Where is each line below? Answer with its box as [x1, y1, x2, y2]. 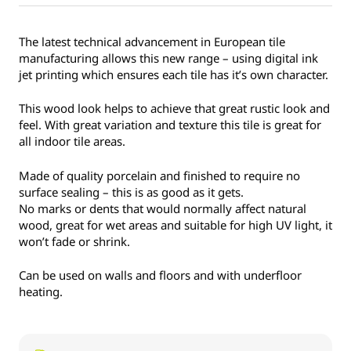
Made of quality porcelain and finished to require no [19, 167, 300, 183]
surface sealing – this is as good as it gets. [19, 183, 244, 200]
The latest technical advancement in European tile [19, 33, 285, 49]
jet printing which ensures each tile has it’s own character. [19, 66, 328, 82]
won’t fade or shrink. [19, 233, 130, 249]
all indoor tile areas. [19, 133, 125, 150]
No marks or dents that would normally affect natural [19, 200, 306, 216]
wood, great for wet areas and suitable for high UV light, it [19, 216, 332, 233]
